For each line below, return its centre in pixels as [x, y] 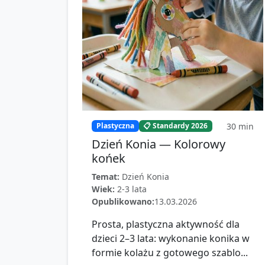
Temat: [106, 177]
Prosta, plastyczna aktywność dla [166, 224]
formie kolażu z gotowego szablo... [170, 253]
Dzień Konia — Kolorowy [159, 144]
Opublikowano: [123, 201]
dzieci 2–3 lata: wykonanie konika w [171, 238]
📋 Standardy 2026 [176, 126]
